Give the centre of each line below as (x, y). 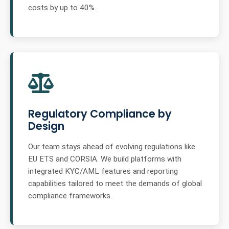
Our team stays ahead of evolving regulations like (112, 146)
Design (46, 126)
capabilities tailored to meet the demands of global (115, 183)
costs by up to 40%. (62, 8)
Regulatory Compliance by (100, 114)
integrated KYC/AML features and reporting (103, 171)
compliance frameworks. (70, 196)
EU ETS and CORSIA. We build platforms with (105, 159)
